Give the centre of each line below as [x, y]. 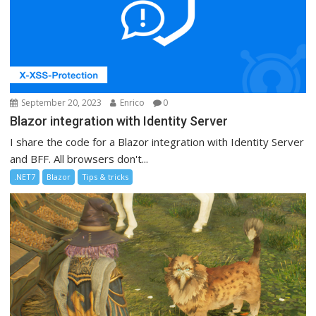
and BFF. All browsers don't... [79, 159]
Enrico [132, 103]
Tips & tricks [105, 177]
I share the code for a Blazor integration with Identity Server [157, 142]
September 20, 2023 [61, 103]
